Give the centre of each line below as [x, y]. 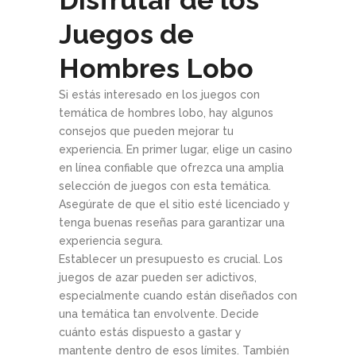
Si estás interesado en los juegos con [159, 95]
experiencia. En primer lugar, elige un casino [176, 150]
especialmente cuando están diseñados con [178, 296]
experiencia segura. [111, 241]
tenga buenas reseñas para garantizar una [172, 223]
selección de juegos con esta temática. [165, 186]
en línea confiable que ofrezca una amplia [171, 168]
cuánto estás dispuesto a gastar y [150, 333]
